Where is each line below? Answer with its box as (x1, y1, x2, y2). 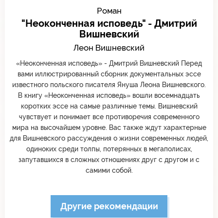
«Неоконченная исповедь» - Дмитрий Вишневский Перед (16, 59, 202, 67)
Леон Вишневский (73, 42, 145, 53)
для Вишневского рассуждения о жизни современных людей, (10, 134, 208, 142)
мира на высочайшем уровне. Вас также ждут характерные (12, 123, 206, 131)
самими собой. (85, 166, 133, 174)
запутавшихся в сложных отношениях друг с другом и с (18, 155, 200, 163)
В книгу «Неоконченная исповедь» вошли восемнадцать (18, 91, 200, 99)
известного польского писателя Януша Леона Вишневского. (12, 80, 206, 89)
